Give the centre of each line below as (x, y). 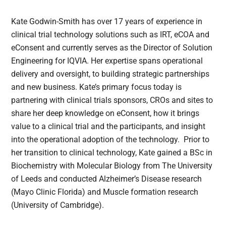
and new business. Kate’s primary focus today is (97, 87)
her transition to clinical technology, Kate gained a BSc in (112, 152)
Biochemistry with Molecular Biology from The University (112, 165)
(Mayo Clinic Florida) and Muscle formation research (105, 192)
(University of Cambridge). (58, 205)
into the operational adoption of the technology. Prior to (110, 139)
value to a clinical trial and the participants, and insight (108, 126)
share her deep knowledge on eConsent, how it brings (105, 113)
